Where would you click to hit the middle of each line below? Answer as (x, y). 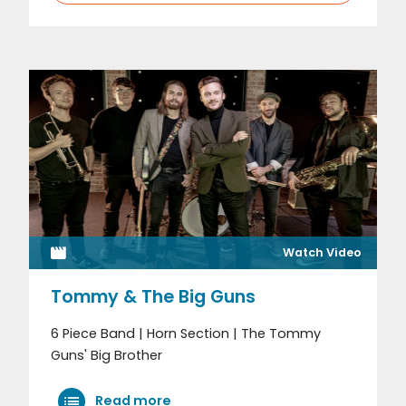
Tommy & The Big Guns (153, 297)
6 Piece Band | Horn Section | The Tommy (186, 334)
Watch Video (322, 253)
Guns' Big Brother (106, 356)
